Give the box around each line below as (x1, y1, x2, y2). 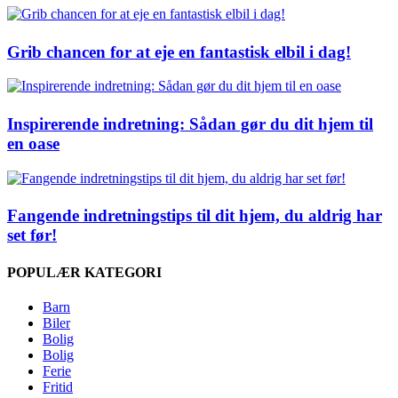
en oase (7, 134, 60, 153)
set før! (7, 226, 57, 245)
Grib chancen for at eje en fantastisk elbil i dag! (7, 42, 351, 61)
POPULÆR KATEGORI (7, 264, 162, 280)
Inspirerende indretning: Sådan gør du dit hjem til (7, 115, 373, 133)
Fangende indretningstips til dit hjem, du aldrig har (7, 206, 382, 226)
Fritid (43, 378, 73, 394)
